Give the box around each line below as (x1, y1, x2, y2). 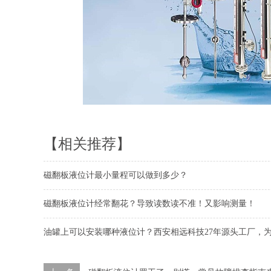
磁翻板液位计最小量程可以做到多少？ (44, 171, 188, 180)
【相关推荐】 (44, 136, 131, 152)
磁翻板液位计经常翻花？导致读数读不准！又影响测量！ (44, 199, 255, 208)
